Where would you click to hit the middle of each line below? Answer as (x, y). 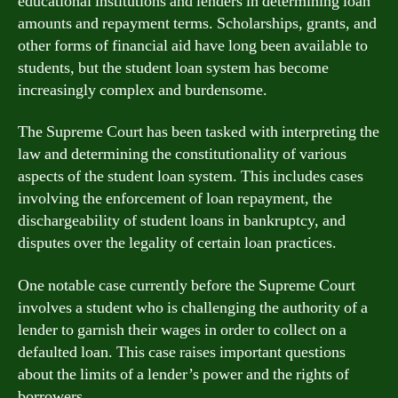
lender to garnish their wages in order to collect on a (182, 330)
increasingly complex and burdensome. (143, 90)
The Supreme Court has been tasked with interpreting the (199, 132)
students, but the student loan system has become (173, 68)
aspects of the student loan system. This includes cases (191, 176)
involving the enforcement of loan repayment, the (175, 199)
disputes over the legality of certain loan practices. (177, 243)
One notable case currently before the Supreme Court (187, 285)
